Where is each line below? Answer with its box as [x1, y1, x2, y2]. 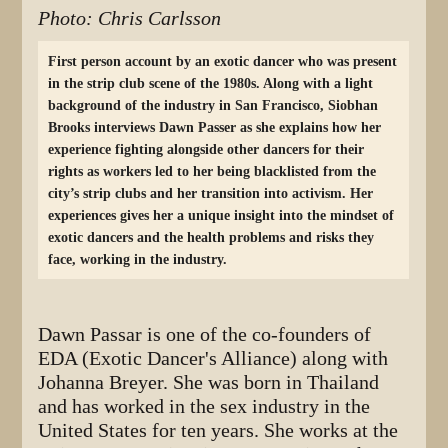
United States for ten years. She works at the [38, 418, 399, 442]
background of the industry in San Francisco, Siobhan [48, 96, 379, 113]
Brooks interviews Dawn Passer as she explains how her [48, 118, 382, 135]
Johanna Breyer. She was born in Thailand [38, 370, 380, 394]
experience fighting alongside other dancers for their [48, 140, 365, 157]
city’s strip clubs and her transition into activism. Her [48, 184, 374, 201]
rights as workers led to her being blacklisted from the [48, 162, 377, 179]
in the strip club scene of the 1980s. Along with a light [48, 74, 374, 91]
